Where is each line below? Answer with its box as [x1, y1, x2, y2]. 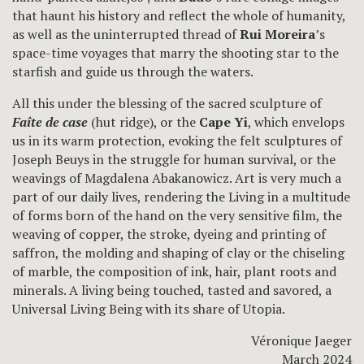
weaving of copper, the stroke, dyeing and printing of [12, 224, 326, 243]
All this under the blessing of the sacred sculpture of [12, 93, 322, 112]
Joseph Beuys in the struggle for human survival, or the [12, 149, 336, 168]
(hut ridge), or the [88, 112, 199, 131]
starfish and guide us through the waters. [12, 62, 253, 80]
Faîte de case [12, 112, 88, 131]
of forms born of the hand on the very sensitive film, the [12, 206, 342, 224]
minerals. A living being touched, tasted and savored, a [12, 280, 331, 299]
